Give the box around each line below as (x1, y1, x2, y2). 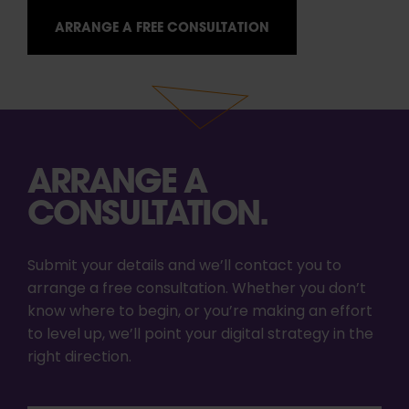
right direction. (27, 345, 131, 370)
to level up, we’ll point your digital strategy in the (27, 322, 373, 347)
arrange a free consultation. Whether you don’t (27, 277, 366, 301)
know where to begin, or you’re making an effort (27, 299, 372, 324)
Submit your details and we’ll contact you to (27, 254, 341, 278)
